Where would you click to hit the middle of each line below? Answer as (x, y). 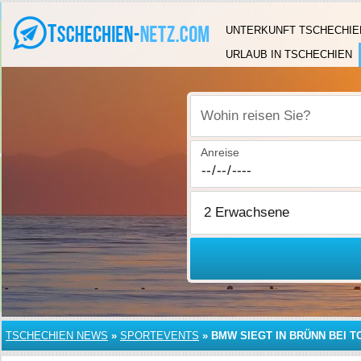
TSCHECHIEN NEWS (57, 336)
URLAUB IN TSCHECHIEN (289, 54)
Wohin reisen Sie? (247, 124)
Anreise (220, 152)
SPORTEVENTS (160, 336)
